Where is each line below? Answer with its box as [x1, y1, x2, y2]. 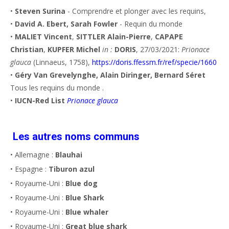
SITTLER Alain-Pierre [76, 31, 151, 41]
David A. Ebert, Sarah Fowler [15, 18, 118, 29]
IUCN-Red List [15, 95, 67, 105]
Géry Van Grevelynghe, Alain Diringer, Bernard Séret [15, 70, 205, 80]
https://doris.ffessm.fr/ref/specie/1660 [92, 57, 217, 67]
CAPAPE [155, 31, 183, 41]
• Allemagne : [10, 149, 55, 159]
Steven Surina [15, 6, 67, 16]
